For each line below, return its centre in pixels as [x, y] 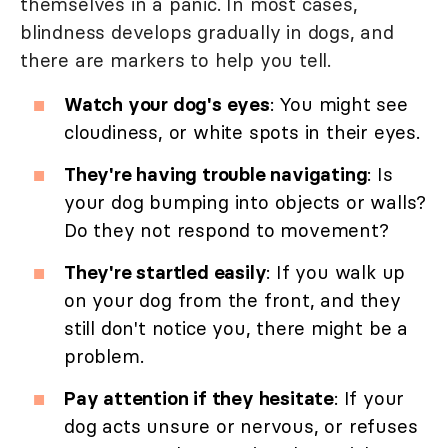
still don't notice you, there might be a [236, 327]
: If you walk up [336, 271]
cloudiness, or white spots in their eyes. [242, 131]
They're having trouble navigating [216, 173]
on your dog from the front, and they [232, 299]
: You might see [338, 103]
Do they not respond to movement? [226, 229]
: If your [369, 397]
